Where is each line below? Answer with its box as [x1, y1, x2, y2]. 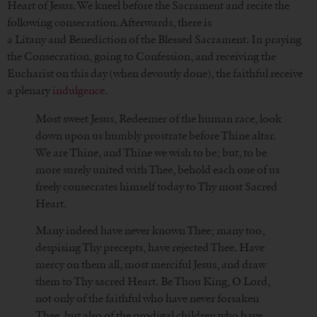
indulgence [52, 83, 105, 97]
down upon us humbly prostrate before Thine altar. [35, 128, 276, 142]
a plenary [7, 83, 52, 97]
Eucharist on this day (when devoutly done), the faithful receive [7, 66, 303, 80]
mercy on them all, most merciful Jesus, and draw [35, 258, 266, 272]
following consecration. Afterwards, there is [7, 15, 212, 29]
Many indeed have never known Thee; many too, [35, 224, 265, 238]
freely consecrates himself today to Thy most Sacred [35, 179, 277, 193]
